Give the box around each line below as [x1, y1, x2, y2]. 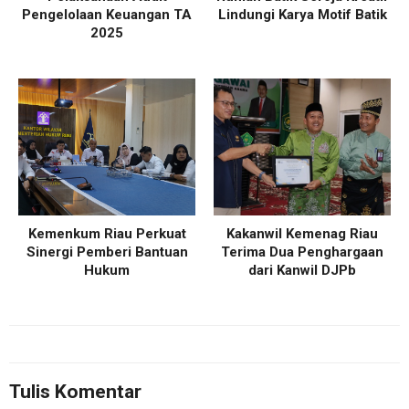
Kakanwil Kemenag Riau [226, 225, 378, 242]
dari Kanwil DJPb [248, 261, 356, 278]
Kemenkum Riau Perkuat [27, 225, 186, 242]
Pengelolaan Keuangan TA [22, 5, 192, 23]
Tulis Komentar [9, 380, 142, 403]
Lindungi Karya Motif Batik [217, 5, 387, 23]
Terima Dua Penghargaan [221, 243, 383, 260]
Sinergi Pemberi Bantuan [26, 243, 188, 260]
